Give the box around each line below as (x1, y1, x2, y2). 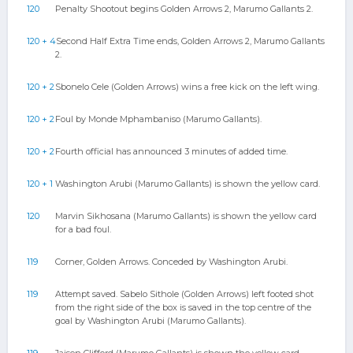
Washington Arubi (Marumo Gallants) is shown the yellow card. (55, 178, 320, 189)
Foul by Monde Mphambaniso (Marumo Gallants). (55, 113, 262, 124)
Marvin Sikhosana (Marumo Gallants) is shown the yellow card (55, 210, 317, 221)
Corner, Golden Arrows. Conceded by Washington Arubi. (55, 256, 288, 267)
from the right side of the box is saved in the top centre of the (55, 302, 311, 313)
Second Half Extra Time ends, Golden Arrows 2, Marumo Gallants (56, 35, 325, 46)
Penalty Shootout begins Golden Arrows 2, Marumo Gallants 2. (55, 3, 313, 14)
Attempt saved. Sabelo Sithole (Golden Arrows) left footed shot (55, 288, 314, 299)
